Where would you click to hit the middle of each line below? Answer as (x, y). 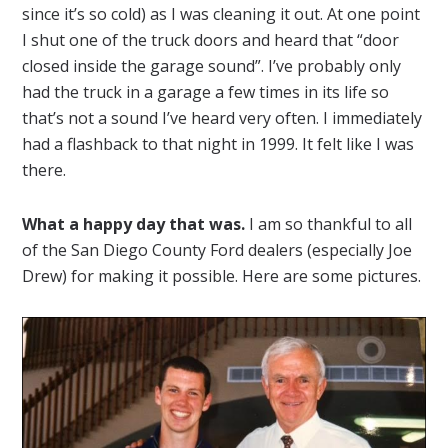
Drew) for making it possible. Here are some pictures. (222, 276)
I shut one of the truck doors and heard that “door (211, 40)
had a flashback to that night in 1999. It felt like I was (218, 144)
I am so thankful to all (329, 224)
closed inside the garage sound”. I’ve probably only (212, 66)
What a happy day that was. (134, 224)
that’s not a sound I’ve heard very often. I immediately (222, 118)
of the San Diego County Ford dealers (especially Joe (217, 250)
